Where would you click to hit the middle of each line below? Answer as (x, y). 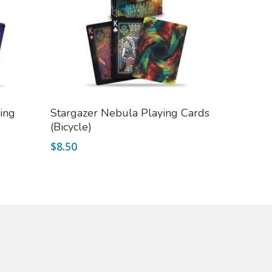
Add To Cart (141, 107)
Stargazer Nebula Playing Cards (130, 113)
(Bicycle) (71, 127)
